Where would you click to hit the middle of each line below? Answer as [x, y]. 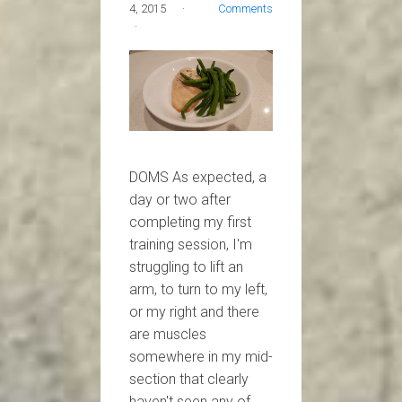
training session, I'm [191, 244]
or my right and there [194, 311]
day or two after [180, 199]
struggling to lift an [186, 267]
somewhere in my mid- [201, 356]
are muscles [168, 334]
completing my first [190, 222]
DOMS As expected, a [198, 177]
